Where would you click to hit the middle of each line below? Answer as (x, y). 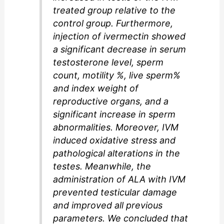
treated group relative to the (114, 10)
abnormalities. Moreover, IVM (116, 127)
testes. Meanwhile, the (102, 166)
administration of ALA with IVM (119, 179)
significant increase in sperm (114, 114)
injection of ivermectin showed (119, 36)
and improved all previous (108, 205)
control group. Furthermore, (113, 23)
